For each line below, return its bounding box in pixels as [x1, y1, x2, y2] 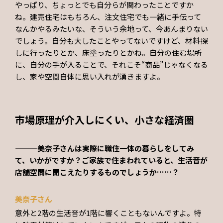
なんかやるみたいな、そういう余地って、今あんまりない [15, 23, 208, 34]
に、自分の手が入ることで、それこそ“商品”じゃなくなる [15, 59, 208, 70]
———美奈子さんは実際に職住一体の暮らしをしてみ [15, 143, 194, 154]
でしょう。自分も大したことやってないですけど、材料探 [15, 35, 208, 46]
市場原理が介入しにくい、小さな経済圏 [15, 112, 194, 127]
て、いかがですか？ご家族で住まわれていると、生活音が [15, 155, 208, 166]
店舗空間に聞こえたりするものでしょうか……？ [15, 167, 179, 178]
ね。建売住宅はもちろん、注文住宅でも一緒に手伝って [15, 11, 201, 22]
